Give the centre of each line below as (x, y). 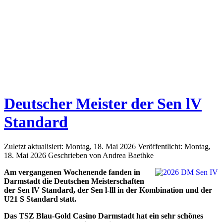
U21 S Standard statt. (40, 199)
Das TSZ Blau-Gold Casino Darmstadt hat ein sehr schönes (104, 216)
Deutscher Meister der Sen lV (103, 104)
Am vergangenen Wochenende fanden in (72, 172)
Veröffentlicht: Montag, (174, 146)
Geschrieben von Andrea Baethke (101, 155)
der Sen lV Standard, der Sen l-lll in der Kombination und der (108, 190)
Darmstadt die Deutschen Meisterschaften (74, 181)
